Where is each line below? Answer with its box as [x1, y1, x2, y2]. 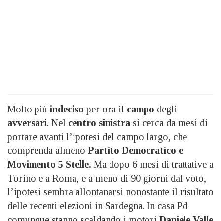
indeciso [50, 104, 84, 115]
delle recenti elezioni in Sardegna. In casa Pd [7, 200, 187, 212]
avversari [7, 117, 47, 129]
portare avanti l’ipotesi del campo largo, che [7, 131, 187, 143]
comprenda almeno [7, 145, 88, 156]
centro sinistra [66, 117, 130, 129]
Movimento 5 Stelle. [7, 159, 91, 170]
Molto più [7, 104, 50, 115]
